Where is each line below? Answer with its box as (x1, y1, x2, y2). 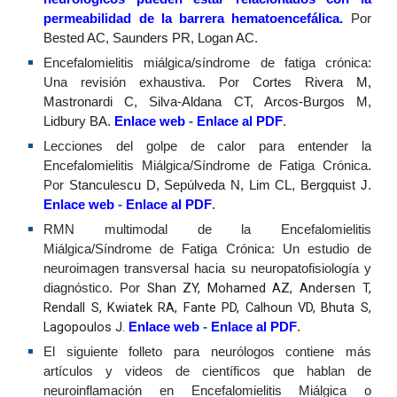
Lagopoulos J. (43, 319, 129, 335)
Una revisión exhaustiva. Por (43, 75, 253, 90)
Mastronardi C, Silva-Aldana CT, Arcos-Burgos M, (43, 95, 371, 109)
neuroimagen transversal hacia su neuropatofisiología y (43, 261, 371, 276)
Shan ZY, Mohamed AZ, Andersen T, (146, 280, 371, 296)
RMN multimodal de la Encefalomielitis (43, 222, 371, 237)
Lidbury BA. (43, 114, 115, 128)
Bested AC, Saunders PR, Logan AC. (43, 31, 259, 45)
